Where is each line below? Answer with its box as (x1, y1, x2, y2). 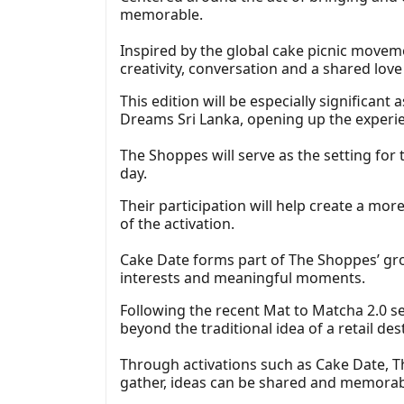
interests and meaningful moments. (120, 267, 365, 288)
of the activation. (120, 213, 234, 234)
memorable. (120, 4, 203, 24)
